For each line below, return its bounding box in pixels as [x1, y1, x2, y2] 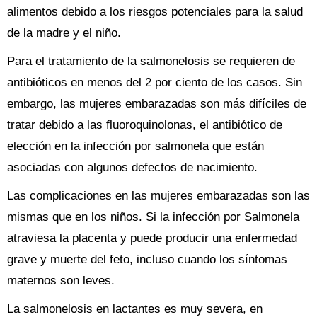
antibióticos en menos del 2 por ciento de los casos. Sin [7, 76, 302, 89]
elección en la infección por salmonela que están [7, 139, 264, 153]
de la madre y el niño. [7, 26, 121, 40]
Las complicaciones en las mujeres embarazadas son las [7, 189, 310, 202]
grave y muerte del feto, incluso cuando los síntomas [7, 253, 287, 266]
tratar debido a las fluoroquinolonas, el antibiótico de [7, 118, 282, 132]
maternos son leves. [7, 274, 115, 287]
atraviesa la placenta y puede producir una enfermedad [7, 231, 297, 245]
